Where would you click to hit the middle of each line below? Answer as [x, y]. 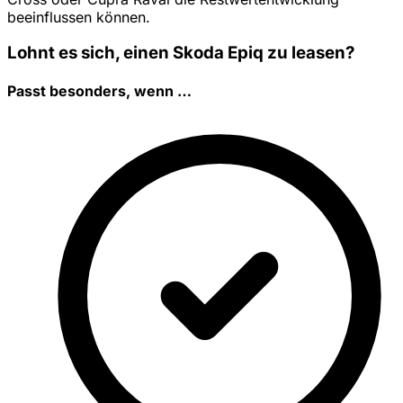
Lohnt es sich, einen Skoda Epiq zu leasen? [181, 53]
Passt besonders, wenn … [99, 91]
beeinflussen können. [79, 17]
